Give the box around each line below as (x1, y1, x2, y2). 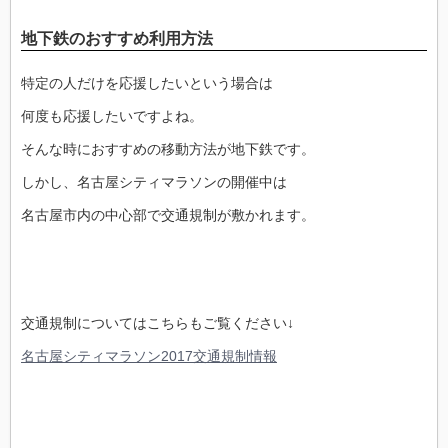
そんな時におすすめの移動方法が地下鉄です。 (21, 141, 315, 158)
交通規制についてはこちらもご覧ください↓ (21, 315, 294, 332)
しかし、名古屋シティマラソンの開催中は (21, 174, 287, 191)
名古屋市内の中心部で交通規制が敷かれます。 (21, 207, 315, 224)
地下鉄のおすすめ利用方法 (21, 29, 213, 47)
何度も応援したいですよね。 (21, 108, 203, 125)
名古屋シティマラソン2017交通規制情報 (21, 348, 277, 365)
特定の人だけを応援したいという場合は (21, 75, 273, 92)
